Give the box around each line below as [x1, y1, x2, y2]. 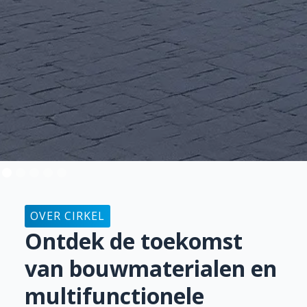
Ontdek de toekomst [25, 226, 243, 256]
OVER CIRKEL [30, 208, 105, 224]
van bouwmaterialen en [25, 254, 277, 284]
